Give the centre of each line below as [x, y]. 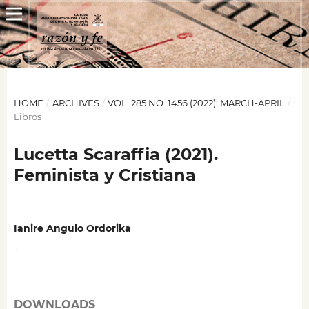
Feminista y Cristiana [104, 175]
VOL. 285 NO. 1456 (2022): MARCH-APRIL [197, 102]
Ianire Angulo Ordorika [72, 228]
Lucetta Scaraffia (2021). [116, 154]
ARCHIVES [76, 102]
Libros [27, 116]
